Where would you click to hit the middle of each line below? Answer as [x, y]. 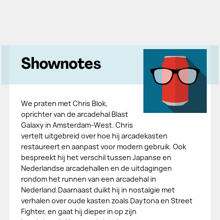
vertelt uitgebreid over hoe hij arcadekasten [94, 136]
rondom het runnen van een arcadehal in [88, 179]
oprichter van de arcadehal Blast [74, 114]
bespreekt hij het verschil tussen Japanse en [96, 157]
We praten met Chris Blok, [64, 103]
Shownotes [61, 65]
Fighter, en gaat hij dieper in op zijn [79, 211]
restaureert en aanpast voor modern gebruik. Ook [103, 147]
